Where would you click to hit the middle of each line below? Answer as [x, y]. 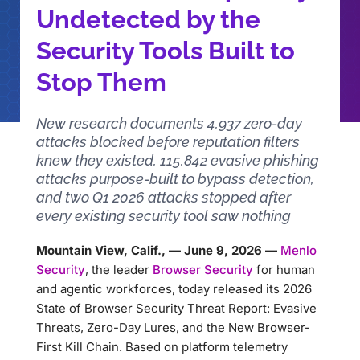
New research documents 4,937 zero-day [169, 123]
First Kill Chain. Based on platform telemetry [162, 347]
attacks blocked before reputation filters [168, 142]
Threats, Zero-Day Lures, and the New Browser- [173, 327]
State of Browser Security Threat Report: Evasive [176, 308]
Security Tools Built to [166, 51]
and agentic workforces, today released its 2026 [174, 289]
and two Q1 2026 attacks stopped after [164, 197]
